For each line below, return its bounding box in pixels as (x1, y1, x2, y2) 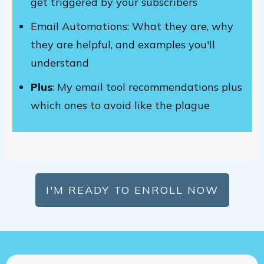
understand (31, 56, 89, 70)
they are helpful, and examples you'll (31, 38, 215, 51)
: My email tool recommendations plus (52, 80, 242, 94)
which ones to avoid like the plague (31, 98, 210, 112)
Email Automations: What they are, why (31, 19, 233, 33)
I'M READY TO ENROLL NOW (45, 183, 219, 197)
